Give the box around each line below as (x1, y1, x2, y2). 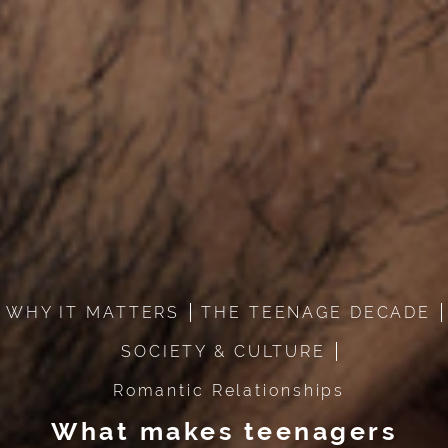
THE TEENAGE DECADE (201, 302, 432, 322)
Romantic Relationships (112, 380, 346, 400)
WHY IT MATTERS (5, 302, 181, 322)
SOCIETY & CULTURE (121, 341, 326, 361)
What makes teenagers (51, 415, 397, 446)
